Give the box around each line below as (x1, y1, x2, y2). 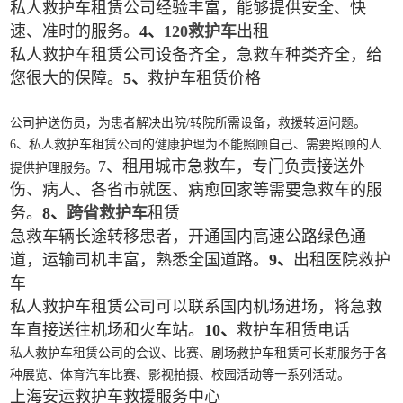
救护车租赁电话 (237, 320, 351, 339)
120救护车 (164, 22, 237, 40)
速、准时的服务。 (10, 22, 140, 40)
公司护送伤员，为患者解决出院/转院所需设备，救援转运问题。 (10, 115, 367, 130)
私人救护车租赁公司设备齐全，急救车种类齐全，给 (10, 45, 383, 64)
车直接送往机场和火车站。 (10, 320, 205, 339)
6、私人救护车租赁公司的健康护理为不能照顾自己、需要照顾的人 (10, 137, 382, 151)
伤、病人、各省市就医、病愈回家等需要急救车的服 (10, 180, 383, 199)
